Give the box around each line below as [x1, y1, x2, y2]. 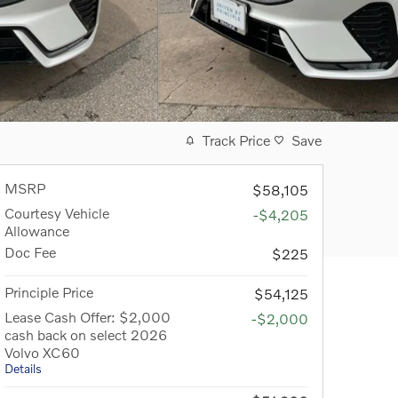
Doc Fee [4, 243, 56, 260]
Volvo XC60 [4, 344, 80, 361]
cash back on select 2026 [4, 326, 167, 343]
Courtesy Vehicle [4, 204, 109, 221]
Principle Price [4, 283, 93, 300]
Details [4, 361, 42, 376]
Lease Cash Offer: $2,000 [4, 308, 171, 325]
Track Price [203, 131, 270, 148]
